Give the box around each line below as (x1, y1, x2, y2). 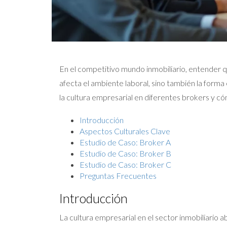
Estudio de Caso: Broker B (80, 148, 171, 158)
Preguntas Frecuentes (80, 170, 157, 180)
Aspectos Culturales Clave (80, 126, 170, 136)
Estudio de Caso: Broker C (80, 159, 171, 169)
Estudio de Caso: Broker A (80, 137, 171, 147)
